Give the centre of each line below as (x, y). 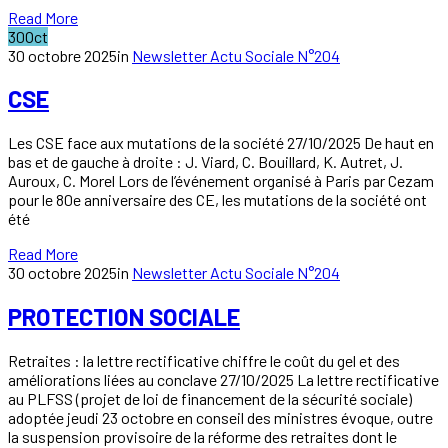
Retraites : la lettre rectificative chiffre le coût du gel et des (204, 361)
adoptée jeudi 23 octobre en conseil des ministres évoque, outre (220, 418)
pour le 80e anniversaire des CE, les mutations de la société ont (217, 200)
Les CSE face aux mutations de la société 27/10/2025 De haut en (221, 143)
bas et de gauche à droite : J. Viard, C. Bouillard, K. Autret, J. (205, 162)
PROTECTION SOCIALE (124, 317)
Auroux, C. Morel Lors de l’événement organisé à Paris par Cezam (221, 181)
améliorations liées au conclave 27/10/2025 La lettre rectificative (223, 380)
